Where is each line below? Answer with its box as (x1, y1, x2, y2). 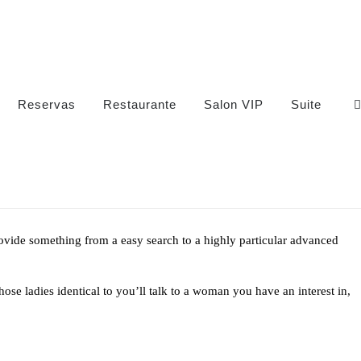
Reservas (18, 98, 76, 111)
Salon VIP (204, 98, 263, 111)
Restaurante (103, 98, 176, 111)
